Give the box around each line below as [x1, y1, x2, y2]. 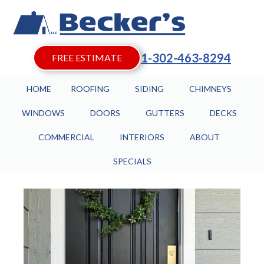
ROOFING [71, 84, 110, 94]
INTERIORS [120, 132, 164, 142]
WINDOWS [21, 108, 65, 118]
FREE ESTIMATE [52, 52, 122, 63]
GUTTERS [145, 108, 184, 118]
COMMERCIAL [38, 132, 94, 142]
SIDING [135, 84, 164, 94]
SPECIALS [113, 156, 151, 166]
